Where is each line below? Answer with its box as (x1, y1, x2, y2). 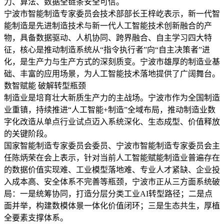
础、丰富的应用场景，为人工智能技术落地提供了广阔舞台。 (4, 69, 220, 78)
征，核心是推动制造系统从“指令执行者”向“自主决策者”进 (4, 45, 210, 54)
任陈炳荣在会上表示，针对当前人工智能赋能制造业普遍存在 (4, 153, 220, 162)
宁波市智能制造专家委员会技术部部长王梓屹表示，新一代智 (4, 9, 220, 18)
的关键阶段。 (4, 129, 52, 138)
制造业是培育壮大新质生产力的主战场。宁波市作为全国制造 (4, 93, 220, 102)
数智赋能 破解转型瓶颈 (4, 81, 86, 90)
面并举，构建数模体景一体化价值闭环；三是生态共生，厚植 (4, 201, 220, 210)
